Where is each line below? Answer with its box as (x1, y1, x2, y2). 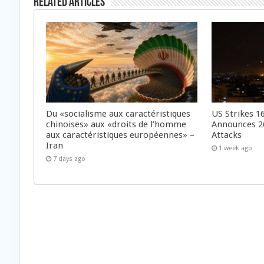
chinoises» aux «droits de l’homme (46, 118, 186, 130)
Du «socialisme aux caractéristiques (46, 108, 190, 119)
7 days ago (53, 154, 85, 163)
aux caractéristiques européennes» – (46, 129, 194, 140)
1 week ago (219, 144, 253, 152)
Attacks (212, 129, 242, 140)
